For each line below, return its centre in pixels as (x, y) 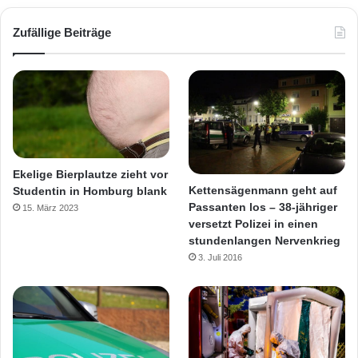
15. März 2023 (50, 208)
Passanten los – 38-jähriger (263, 207)
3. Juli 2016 (221, 258)
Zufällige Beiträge (62, 32)
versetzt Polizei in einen (254, 224)
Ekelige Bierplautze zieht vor (90, 175)
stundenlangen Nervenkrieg (265, 241)
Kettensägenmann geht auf (263, 191)
